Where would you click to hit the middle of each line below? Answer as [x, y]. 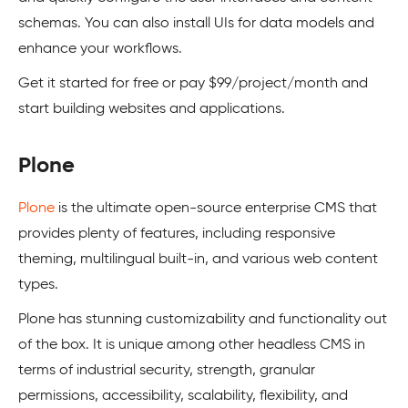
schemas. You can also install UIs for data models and [196, 23]
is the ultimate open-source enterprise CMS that [216, 208]
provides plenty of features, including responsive [177, 234]
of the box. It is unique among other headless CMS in [192, 345]
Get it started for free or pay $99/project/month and [193, 83]
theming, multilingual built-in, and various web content [198, 259]
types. [38, 285]
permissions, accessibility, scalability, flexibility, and [183, 396]
